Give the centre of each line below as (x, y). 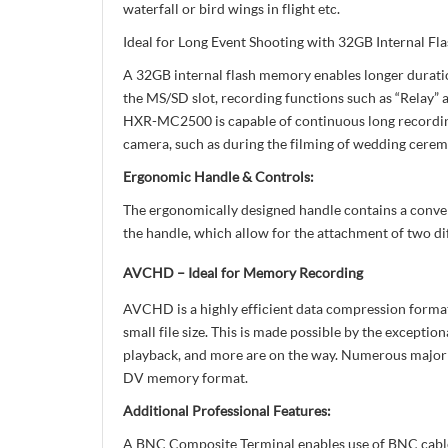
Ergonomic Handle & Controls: (218, 176)
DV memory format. (185, 377)
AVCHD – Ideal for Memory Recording (243, 272)
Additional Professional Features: (227, 410)
